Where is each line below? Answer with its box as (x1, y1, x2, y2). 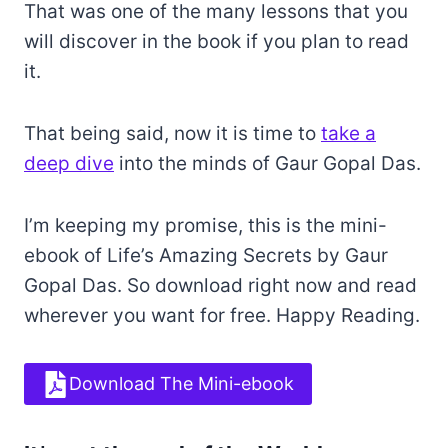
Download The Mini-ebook (69, 373, 294, 395)
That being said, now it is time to (24, 121, 321, 145)
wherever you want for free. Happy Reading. (24, 303, 420, 327)
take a (321, 121, 376, 145)
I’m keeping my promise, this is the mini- (24, 213, 387, 237)
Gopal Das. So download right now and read (24, 273, 417, 297)
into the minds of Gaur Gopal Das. (114, 151, 421, 175)
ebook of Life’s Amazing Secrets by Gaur (24, 243, 388, 267)
